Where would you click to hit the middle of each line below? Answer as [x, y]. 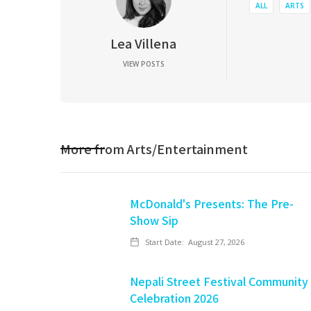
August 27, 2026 [216, 242]
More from [94, 149]
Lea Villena [143, 43]
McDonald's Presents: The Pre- [212, 203]
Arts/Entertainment [187, 149]
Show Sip [154, 220]
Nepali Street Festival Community [219, 281]
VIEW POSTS [143, 64]
